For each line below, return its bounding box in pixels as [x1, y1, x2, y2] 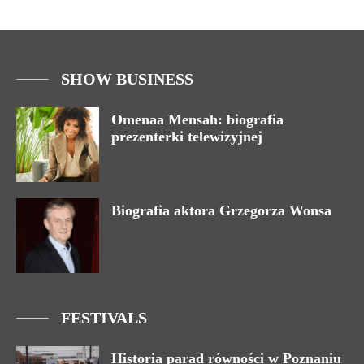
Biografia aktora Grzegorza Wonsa [111, 202, 331, 219]
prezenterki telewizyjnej [111, 128, 262, 145]
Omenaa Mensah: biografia [111, 111, 284, 128]
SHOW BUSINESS [61, 70, 193, 89]
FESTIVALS [61, 309, 147, 327]
